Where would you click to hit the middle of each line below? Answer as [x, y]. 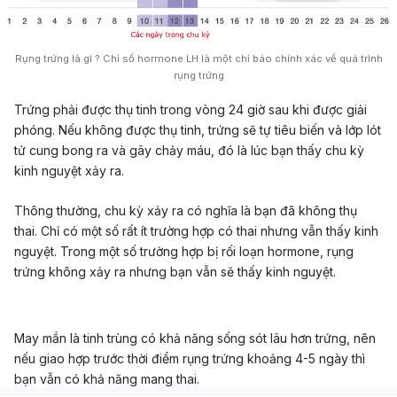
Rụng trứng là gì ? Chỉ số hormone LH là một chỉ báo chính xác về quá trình [198, 58]
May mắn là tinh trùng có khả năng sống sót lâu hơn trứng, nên [195, 339]
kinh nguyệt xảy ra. [69, 170]
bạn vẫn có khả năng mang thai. [107, 379]
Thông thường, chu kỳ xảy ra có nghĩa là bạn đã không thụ [186, 211]
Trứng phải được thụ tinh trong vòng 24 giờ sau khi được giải [191, 109]
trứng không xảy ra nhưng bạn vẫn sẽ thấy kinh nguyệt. [175, 272]
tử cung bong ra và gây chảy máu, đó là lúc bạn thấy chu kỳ [189, 150]
